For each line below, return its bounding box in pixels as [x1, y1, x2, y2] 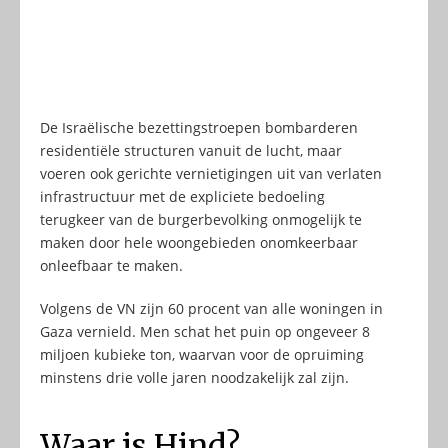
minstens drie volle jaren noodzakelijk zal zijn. [40, 368, 349, 388]
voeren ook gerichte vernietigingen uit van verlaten [40, 164, 382, 184]
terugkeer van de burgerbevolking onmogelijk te [40, 210, 362, 230]
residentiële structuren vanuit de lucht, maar [40, 141, 342, 161]
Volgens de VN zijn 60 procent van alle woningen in [40, 299, 383, 319]
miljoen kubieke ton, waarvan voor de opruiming [40, 345, 364, 365]
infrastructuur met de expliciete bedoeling [40, 187, 325, 207]
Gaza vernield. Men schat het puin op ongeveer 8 [40, 322, 370, 342]
